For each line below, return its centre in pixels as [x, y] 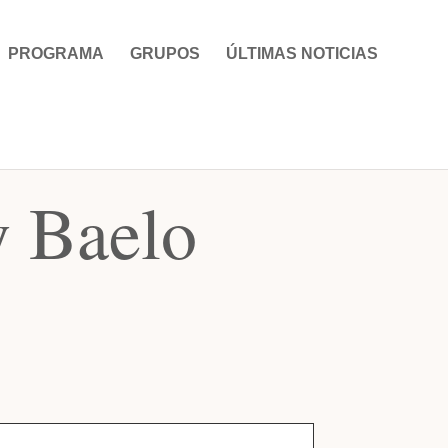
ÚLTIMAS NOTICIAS [302, 53]
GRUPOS [165, 53]
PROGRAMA [56, 53]
